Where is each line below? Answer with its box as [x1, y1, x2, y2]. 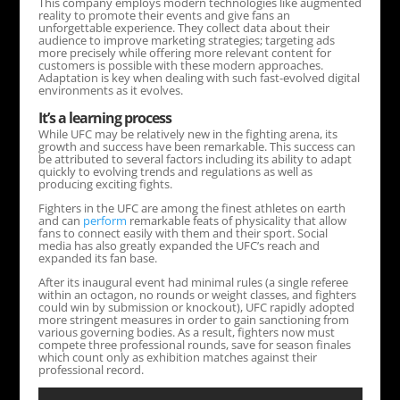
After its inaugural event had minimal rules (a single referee [37, 274, 348, 290]
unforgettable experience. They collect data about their [37, 20, 329, 36]
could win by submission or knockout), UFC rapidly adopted [37, 299, 354, 315]
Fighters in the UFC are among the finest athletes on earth [37, 200, 346, 216]
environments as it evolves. [37, 82, 183, 98]
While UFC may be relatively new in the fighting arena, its [37, 126, 337, 142]
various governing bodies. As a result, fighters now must [37, 324, 335, 340]
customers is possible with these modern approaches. [37, 57, 323, 73]
